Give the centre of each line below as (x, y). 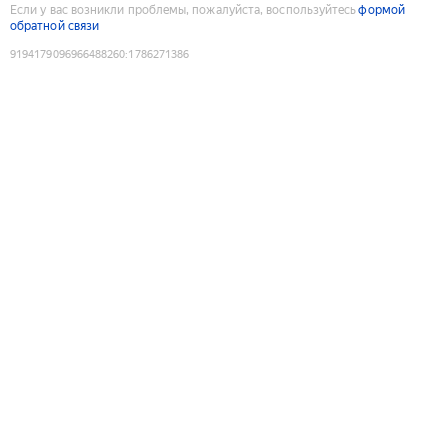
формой (381, 9)
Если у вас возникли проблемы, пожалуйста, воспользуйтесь (183, 9)
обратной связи (55, 25)
